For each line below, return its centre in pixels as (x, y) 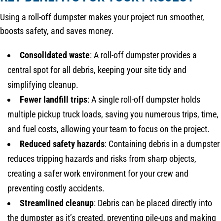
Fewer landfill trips (54, 99)
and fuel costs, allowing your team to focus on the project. (109, 129)
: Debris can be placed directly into (153, 203)
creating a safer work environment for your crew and (98, 173)
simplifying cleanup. (43, 84)
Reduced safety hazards (62, 144)
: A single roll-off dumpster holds (144, 99)
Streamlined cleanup (57, 203)
